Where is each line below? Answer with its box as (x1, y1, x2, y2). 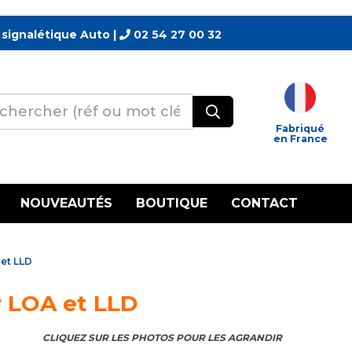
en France (273, 133, 328, 145)
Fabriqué (276, 123, 325, 134)
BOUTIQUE (136, 196, 207, 211)
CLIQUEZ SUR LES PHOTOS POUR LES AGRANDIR (42, 332, 282, 343)
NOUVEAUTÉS (20, 196, 112, 211)
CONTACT (231, 196, 298, 211)
